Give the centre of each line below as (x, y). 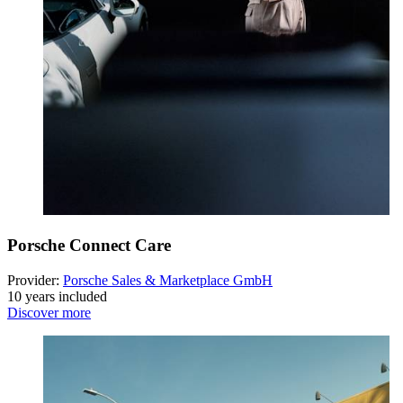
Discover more (49, 312)
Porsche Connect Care (89, 246)
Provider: (35, 280)
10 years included (57, 296)
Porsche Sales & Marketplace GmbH (168, 280)
